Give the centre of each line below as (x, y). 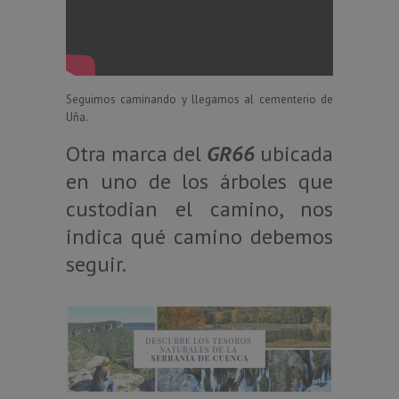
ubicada (294, 153)
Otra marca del (136, 153)
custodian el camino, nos (199, 208)
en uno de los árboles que (199, 181)
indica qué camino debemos (199, 236)
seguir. (96, 264)
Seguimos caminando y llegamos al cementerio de (199, 99)
